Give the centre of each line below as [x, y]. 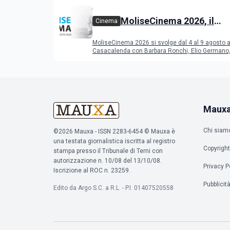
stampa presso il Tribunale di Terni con [108, 151]
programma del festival [170, 35]
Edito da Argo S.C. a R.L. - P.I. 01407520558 [113, 188]
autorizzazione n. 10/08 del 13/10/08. [108, 161]
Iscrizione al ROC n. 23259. [92, 170]
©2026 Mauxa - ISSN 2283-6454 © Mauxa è [114, 131]
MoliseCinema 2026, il [167, 21]
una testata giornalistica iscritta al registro [114, 141]
